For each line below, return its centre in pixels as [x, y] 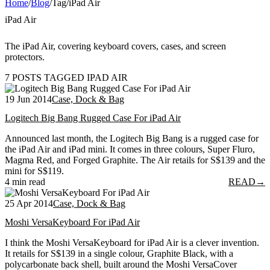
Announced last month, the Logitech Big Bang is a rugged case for [132, 139]
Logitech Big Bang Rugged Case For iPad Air [93, 118]
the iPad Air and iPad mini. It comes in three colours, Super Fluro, [130, 149]
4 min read [25, 182]
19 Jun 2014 [28, 99]
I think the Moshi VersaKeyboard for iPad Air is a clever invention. [132, 243]
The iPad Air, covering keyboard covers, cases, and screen [115, 46]
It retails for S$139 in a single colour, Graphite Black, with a [119, 254]
